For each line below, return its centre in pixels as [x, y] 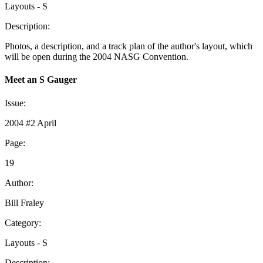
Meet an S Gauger [41, 80]
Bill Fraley [24, 203]
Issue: [15, 103]
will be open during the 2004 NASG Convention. [97, 57]
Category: [23, 222]
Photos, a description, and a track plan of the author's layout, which [129, 46]
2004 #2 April [31, 123]
